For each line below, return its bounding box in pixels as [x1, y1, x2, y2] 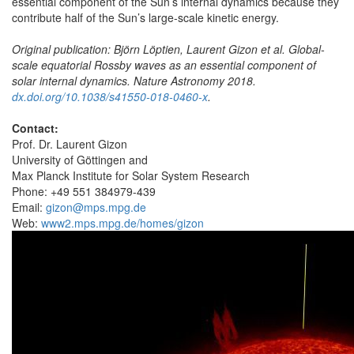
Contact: [12, 119, 58, 136]
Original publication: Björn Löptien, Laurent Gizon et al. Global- [12, 40, 325, 57]
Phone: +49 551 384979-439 [12, 183, 156, 199]
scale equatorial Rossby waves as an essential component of [12, 56, 316, 73]
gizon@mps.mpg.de [46, 198, 146, 215]
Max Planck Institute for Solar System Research [12, 167, 250, 183]
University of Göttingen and [12, 151, 148, 168]
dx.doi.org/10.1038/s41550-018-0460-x [12, 88, 208, 104]
